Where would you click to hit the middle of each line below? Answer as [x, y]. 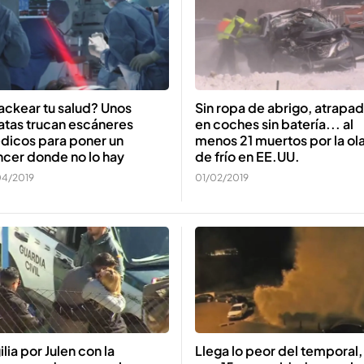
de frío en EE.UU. [247, 156]
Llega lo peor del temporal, [279, 350]
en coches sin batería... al [274, 124]
